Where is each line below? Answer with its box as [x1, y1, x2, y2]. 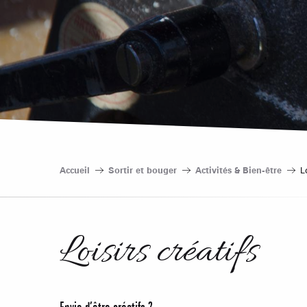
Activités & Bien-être [195, 164, 282, 175]
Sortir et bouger [108, 164, 177, 175]
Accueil [60, 164, 90, 175]
